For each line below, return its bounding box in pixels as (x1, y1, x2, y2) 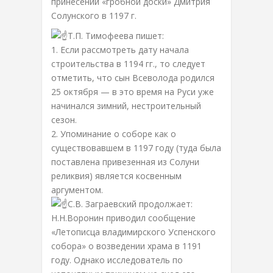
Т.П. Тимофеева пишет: (68, 29, 164, 41)
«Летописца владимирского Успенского (51, 225, 216, 238)
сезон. (51, 113, 77, 126)
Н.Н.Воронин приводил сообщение (51, 211, 196, 224)
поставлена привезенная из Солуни (51, 155, 199, 168)
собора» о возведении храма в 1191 (51, 239, 202, 252)
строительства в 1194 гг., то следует (51, 57, 205, 69)
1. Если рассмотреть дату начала (51, 43, 189, 55)
